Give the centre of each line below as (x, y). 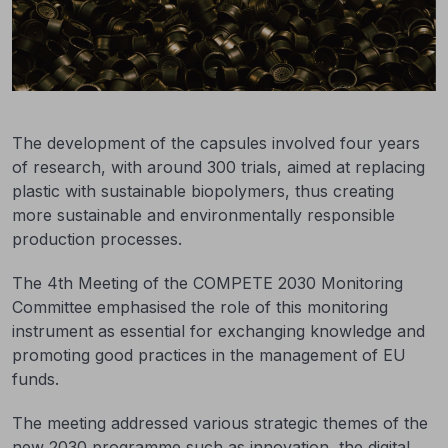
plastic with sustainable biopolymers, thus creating (203, 191)
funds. (35, 379)
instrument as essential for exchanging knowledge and (218, 331)
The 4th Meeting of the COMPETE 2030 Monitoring (207, 283)
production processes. (97, 239)
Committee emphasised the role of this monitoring (200, 307)
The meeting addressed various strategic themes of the (220, 423)
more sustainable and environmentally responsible (203, 215)
